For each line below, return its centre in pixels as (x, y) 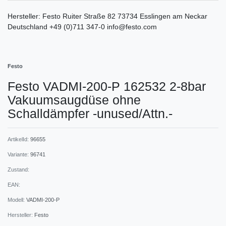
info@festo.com (132, 27)
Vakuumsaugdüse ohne (74, 100)
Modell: (17, 200)
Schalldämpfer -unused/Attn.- (90, 114)
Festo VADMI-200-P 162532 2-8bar (107, 87)
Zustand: (18, 170)
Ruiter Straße (84, 16)
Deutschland (27, 27)
